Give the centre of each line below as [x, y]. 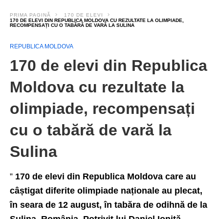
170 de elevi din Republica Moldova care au [106, 176]
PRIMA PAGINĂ [30, 15]
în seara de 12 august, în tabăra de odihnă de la [109, 205]
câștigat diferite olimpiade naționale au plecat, [106, 191]
